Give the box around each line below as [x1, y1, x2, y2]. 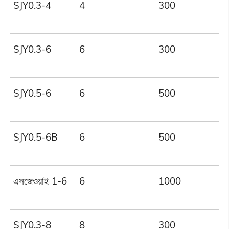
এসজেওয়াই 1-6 [13, 175, 67, 188]
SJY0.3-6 [13, 43, 52, 56]
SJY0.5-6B [13, 131, 58, 144]
